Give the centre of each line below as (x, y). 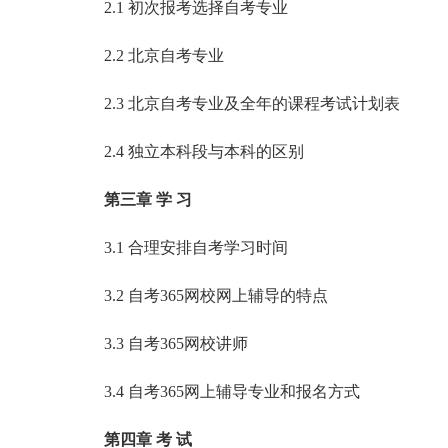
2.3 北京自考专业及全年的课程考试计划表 (236, 103)
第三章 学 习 (148, 199)
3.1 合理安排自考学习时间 (180, 247)
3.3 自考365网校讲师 (160, 343)
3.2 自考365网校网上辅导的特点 (200, 295)
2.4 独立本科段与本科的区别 (188, 151)
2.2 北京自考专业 (148, 55)
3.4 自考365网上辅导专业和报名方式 (216, 391)
